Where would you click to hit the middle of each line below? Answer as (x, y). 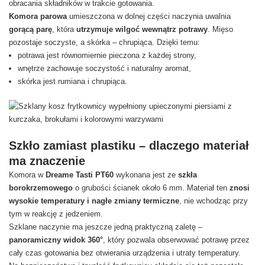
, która (64, 29)
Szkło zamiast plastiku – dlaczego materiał (129, 146)
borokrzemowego (42, 188)
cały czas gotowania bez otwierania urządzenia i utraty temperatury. (125, 253)
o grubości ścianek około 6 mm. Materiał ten (152, 188)
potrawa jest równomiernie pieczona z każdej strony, (107, 55)
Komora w (27, 175)
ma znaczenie (47, 161)
